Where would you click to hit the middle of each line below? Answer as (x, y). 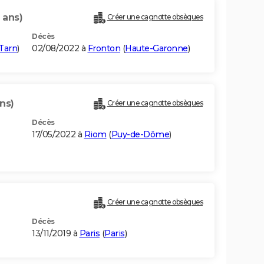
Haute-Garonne (156, 49)
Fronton (104, 49)
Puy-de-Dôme (140, 135)
